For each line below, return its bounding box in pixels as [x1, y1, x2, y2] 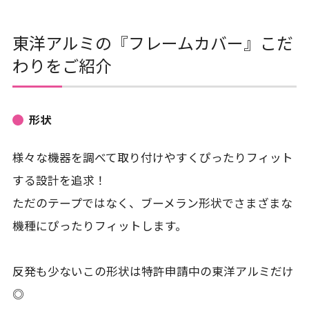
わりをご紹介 [12, 52, 112, 77]
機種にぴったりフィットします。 [12, 217, 187, 235]
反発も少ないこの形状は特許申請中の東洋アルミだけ [12, 263, 294, 280]
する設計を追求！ [12, 172, 106, 189]
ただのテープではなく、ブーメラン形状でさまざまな [12, 195, 292, 212]
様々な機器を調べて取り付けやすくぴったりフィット [12, 149, 293, 166]
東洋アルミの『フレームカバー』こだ [12, 30, 293, 54]
